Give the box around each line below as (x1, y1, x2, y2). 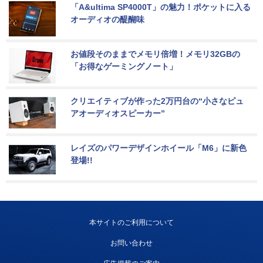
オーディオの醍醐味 (70, 15, 144, 25)
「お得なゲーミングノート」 (70, 62, 177, 72)
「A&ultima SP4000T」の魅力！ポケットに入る (70, 2, 251, 12)
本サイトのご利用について (89, 218, 174, 227)
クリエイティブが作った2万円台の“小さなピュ (70, 96, 244, 106)
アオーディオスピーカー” (70, 109, 165, 119)
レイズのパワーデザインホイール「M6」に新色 (70, 143, 247, 153)
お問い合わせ (110, 239, 153, 248)
